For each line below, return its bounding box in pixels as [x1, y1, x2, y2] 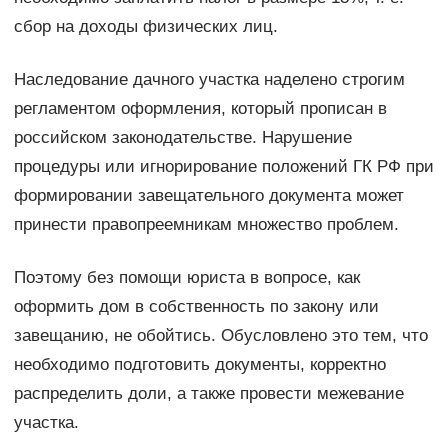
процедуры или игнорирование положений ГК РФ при [13, 156, 434, 176]
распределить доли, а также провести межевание [13, 383, 404, 403]
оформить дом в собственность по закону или [13, 296, 379, 316]
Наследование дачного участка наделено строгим [13, 69, 405, 89]
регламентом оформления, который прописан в [13, 98, 387, 118]
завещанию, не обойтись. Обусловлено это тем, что [13, 325, 428, 345]
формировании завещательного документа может [13, 185, 404, 205]
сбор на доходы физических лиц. [13, 16, 278, 36]
